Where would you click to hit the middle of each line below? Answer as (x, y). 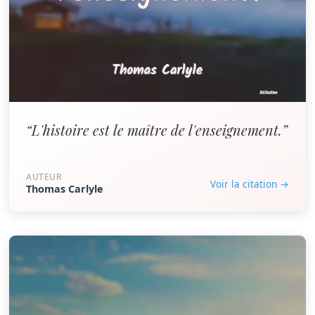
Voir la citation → (250, 184)
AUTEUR (44, 177)
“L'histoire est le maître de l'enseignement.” (157, 130)
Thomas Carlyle (65, 189)
